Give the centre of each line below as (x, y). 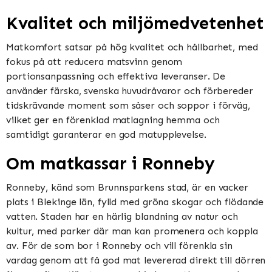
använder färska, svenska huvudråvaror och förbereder (130, 90)
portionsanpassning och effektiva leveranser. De (116, 76)
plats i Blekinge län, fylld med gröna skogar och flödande (135, 202)
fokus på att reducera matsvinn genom (94, 61)
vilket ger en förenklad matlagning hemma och (113, 120)
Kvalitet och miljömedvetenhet (135, 23)
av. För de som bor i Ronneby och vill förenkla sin (119, 246)
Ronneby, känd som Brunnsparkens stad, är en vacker (127, 188)
